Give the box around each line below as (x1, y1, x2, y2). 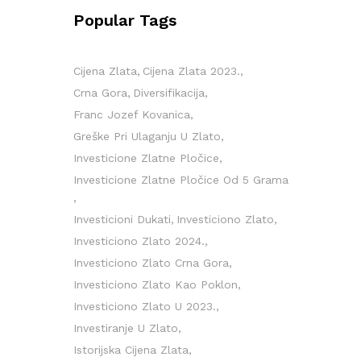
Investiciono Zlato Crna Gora (73, 256, 229, 269)
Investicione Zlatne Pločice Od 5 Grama (73, 173, 288, 186)
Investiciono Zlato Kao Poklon (73, 278, 238, 291)
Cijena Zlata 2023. (143, 64, 240, 77)
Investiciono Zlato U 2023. (73, 300, 216, 313)
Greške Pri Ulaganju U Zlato (73, 130, 221, 143)
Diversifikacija (133, 86, 205, 99)
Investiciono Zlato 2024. (73, 234, 205, 247)
